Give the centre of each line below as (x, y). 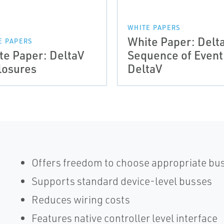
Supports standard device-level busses (121, 181)
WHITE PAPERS (154, 27)
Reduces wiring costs (80, 199)
